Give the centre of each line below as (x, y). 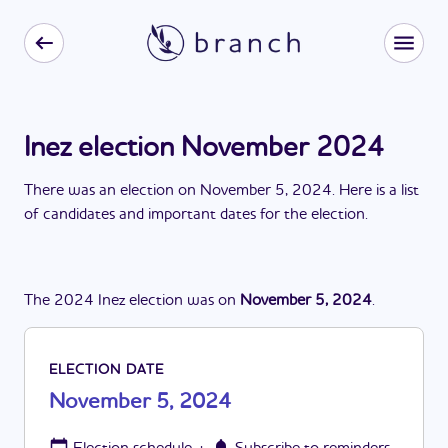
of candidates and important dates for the (167, 215)
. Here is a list (375, 191)
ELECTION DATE (106, 370)
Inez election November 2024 (204, 149)
